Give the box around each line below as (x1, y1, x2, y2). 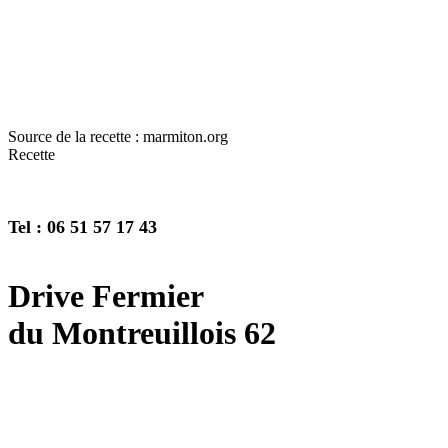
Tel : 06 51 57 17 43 (8, 216, 157, 237)
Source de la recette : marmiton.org (8, 128, 228, 146)
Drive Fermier (8, 277, 204, 314)
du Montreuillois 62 (8, 314, 276, 351)
